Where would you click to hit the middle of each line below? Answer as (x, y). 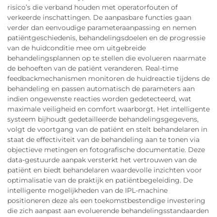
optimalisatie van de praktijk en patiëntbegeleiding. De (100, 180)
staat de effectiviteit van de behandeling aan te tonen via (103, 139)
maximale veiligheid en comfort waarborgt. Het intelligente (108, 109)
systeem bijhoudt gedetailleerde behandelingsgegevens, (103, 119)
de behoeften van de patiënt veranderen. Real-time (93, 68)
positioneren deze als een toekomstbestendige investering (106, 201)
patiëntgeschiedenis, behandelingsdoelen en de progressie (106, 38)
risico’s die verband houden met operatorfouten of (93, 7)
